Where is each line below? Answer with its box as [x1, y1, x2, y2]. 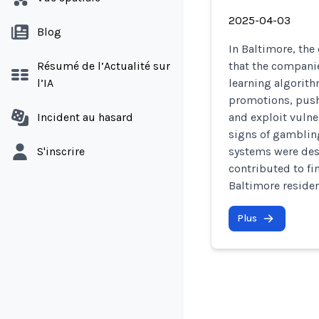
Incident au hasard [37, 110, 133, 124]
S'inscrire [37, 145, 85, 158]
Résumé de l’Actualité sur [37, 59, 170, 73]
